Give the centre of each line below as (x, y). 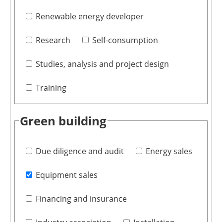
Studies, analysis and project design (102, 64)
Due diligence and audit (80, 151)
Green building (63, 120)
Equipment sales (66, 175)
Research (53, 40)
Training (51, 87)
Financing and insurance (81, 198)
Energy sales (169, 151)
